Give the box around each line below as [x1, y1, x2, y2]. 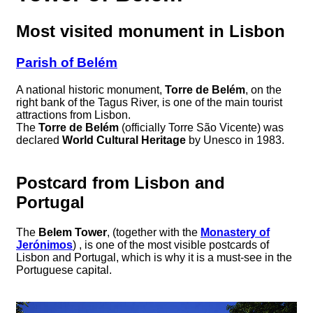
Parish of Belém [16, 55, 117, 71]
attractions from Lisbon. [16, 108, 131, 121]
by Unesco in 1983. [186, 133, 284, 146]
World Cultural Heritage [62, 133, 186, 146]
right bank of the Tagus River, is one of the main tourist [16, 96, 282, 108]
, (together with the [107, 226, 201, 238]
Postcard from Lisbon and [16, 173, 225, 192]
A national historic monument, [16, 83, 165, 96]
